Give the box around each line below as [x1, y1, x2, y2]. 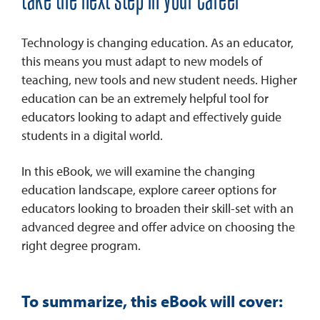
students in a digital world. [21, 127, 163, 144]
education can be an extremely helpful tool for [21, 90, 269, 107]
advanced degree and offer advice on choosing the [21, 219, 295, 236]
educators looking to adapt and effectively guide [21, 109, 281, 126]
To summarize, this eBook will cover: [21, 291, 283, 312]
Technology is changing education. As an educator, [21, 34, 294, 51]
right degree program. [21, 237, 141, 254]
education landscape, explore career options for [21, 181, 276, 199]
